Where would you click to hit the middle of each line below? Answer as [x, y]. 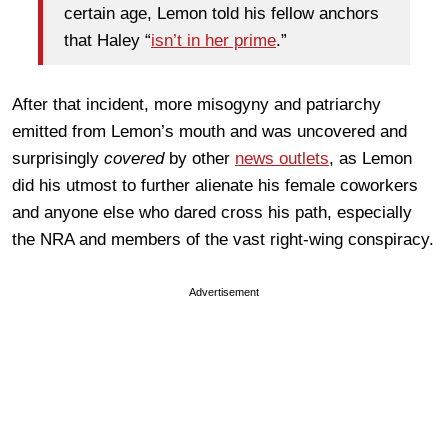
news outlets [282, 158]
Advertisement [224, 291]
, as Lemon [370, 158]
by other [199, 158]
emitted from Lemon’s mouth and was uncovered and [209, 131]
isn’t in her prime [213, 41]
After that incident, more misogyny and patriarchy [196, 104]
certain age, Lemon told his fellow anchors [221, 14]
